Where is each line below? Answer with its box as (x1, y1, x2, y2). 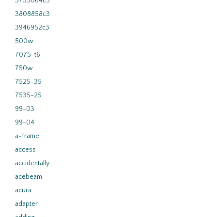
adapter (15, 200, 38, 208)
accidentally (15, 159, 49, 167)
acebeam (15, 173, 42, 181)
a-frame (15, 132, 39, 140)
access (15, 146, 36, 154)
